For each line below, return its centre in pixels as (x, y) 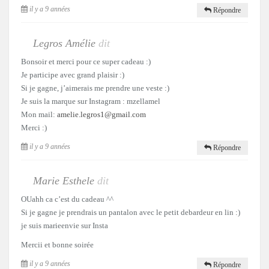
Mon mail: (39, 114)
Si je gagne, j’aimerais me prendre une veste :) (95, 88)
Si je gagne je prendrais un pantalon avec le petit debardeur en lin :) (131, 212)
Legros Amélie (66, 43)
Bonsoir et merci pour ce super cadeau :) (86, 61)
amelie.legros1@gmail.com (101, 114)
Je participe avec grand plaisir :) (73, 74)
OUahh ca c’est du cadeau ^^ (67, 199)
